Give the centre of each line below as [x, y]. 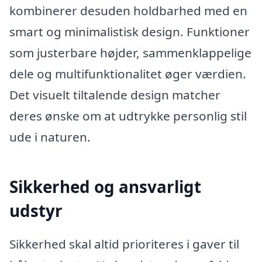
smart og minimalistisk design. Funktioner [130, 32]
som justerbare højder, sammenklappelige [130, 53]
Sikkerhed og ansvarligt [105, 186]
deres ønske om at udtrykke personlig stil [128, 116]
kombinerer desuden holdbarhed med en [128, 11]
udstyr [36, 210]
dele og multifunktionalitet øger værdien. [128, 74]
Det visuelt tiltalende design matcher [115, 95]
